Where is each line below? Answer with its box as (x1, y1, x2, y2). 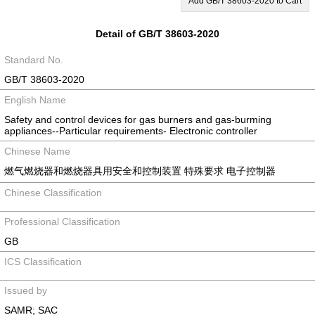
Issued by (4, 285, 47, 296)
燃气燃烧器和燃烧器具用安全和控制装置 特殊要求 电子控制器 (4, 165, 276, 176)
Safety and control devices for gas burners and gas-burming (4, 114, 271, 125)
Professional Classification (4, 216, 120, 227)
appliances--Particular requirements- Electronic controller (4, 125, 257, 136)
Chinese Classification (4, 187, 102, 198)
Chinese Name (4, 146, 70, 157)
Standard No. (4, 54, 63, 65)
